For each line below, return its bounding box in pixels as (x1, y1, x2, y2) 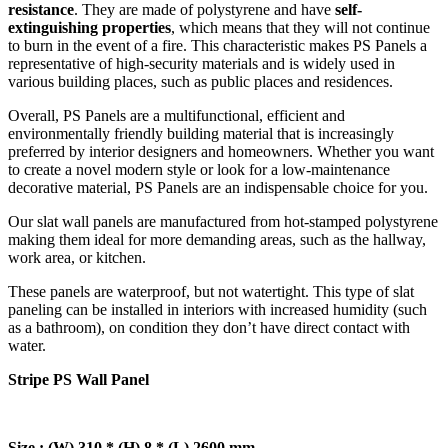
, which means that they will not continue (171, 19, 430, 36)
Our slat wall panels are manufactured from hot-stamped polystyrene (8, 213, 438, 230)
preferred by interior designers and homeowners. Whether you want (8, 143, 434, 160)
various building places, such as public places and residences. (8, 73, 393, 90)
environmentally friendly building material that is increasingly (8, 125, 394, 142)
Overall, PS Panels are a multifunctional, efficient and (8, 107, 345, 124)
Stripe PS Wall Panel (8, 371, 149, 388)
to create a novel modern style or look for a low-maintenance (8, 161, 390, 178)
